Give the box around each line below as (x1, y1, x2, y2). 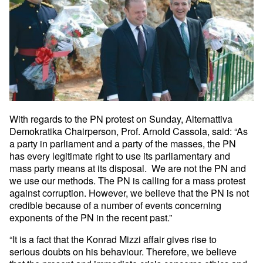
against (9, 186, 43, 200)
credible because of (9, 198, 94, 213)
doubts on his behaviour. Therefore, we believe (42, 244, 237, 259)
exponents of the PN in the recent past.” (9, 210, 173, 225)
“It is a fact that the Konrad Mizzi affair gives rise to (9, 232, 217, 247)
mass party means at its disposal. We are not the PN (9, 161, 231, 176)
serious (9, 244, 43, 259)
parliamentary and (155, 149, 231, 163)
